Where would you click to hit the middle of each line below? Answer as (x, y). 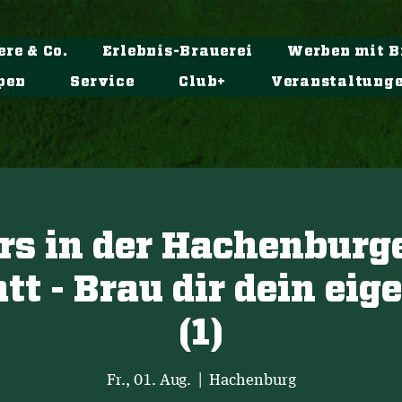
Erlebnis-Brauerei (177, 52)
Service (102, 82)
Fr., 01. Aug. (149, 380)
